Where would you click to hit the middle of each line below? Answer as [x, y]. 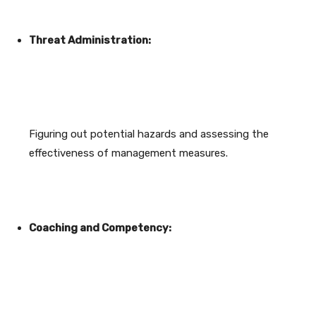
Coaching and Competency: [100, 228]
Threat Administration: [90, 41]
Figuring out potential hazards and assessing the [149, 134]
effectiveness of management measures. [128, 153]
